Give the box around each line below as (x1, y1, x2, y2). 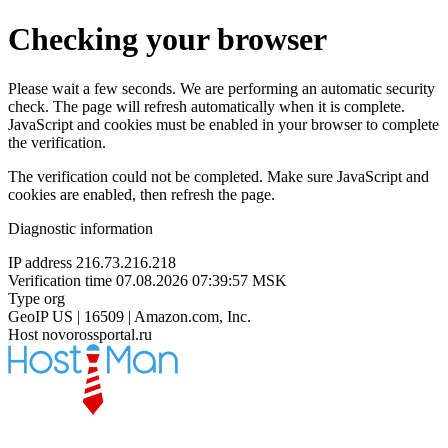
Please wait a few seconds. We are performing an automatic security (8, 79, 435, 97)
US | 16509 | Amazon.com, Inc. (52, 307, 251, 325)
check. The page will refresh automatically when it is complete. (8, 97, 405, 115)
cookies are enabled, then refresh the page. (8, 185, 275, 203)
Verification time (8, 271, 112, 289)
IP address (8, 253, 72, 271)
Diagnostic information (8, 219, 153, 237)
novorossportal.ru (42, 325, 152, 343)
